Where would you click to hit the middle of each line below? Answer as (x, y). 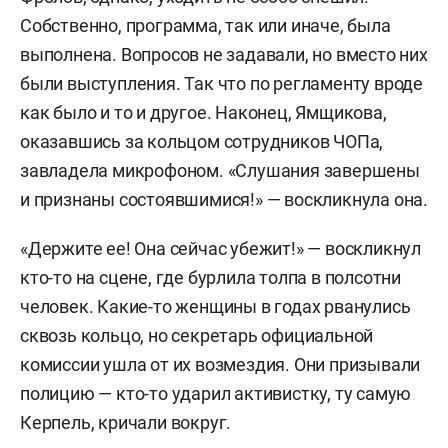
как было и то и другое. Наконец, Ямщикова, (203, 112)
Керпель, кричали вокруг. (126, 422)
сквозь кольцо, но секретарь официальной (197, 335)
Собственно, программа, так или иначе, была (205, 25)
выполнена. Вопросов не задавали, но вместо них (224, 54)
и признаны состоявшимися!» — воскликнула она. (224, 199)
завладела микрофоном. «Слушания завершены (220, 170)
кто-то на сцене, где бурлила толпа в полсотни (210, 277)
